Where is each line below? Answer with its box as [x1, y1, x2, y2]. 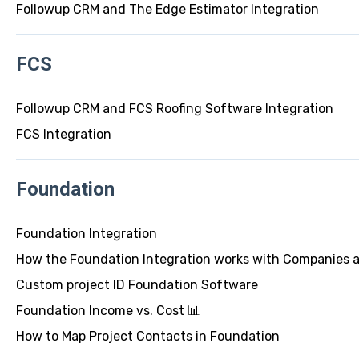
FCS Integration [15, 127, 111, 143]
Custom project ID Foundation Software [15, 277, 258, 293]
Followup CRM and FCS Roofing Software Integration [15, 101, 333, 117]
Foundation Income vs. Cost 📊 [15, 303, 200, 319]
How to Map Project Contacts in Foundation [15, 329, 280, 345]
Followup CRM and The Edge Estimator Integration [15, 2, 319, 18]
